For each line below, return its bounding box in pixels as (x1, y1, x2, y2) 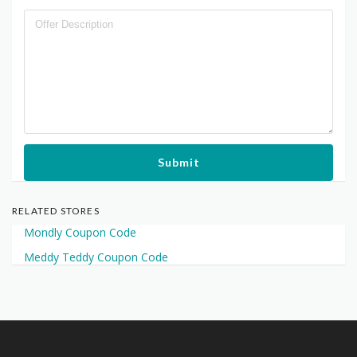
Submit (157, 155, 200, 170)
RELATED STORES (12, 205, 100, 218)
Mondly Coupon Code (24, 225, 136, 241)
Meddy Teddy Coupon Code (24, 249, 168, 265)
